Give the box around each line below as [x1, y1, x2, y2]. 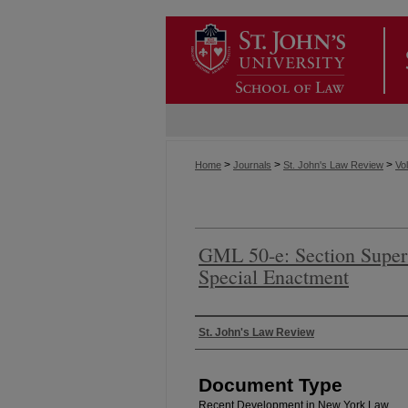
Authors [195, 319, 257, 345]
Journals [233, 159, 271, 170]
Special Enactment [199, 262, 349, 290]
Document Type [199, 373, 342, 395]
